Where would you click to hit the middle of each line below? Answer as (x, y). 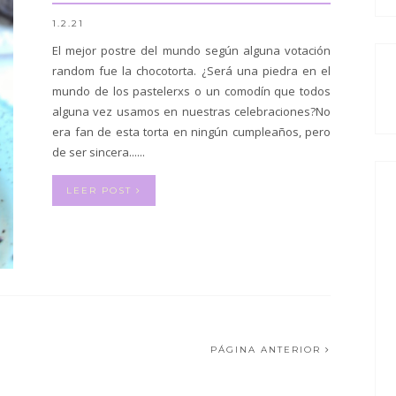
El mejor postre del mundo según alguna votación (191, 51)
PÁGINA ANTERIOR (268, 350)
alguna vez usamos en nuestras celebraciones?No (191, 112)
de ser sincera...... (99, 152)
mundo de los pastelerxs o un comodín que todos (191, 91)
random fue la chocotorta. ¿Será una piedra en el (191, 71)
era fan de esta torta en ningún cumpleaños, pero (191, 132)
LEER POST (101, 191)
